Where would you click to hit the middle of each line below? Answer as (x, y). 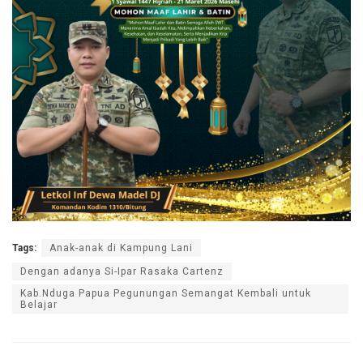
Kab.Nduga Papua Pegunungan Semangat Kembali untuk (166, 294)
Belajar (39, 305)
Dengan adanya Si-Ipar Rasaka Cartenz (122, 272)
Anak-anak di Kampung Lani (121, 248)
